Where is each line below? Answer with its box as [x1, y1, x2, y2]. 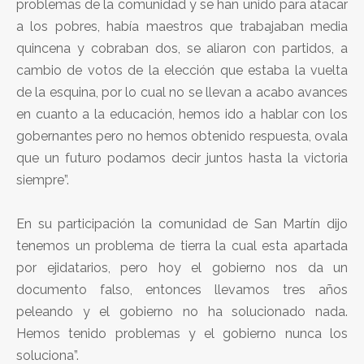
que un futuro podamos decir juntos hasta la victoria [16, 149, 348, 166]
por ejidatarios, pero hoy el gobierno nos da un [16, 259, 348, 275]
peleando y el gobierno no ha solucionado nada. [16, 303, 348, 319]
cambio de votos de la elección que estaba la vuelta [16, 62, 348, 78]
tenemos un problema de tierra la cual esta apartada [16, 237, 348, 253]
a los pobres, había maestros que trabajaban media [16, 18, 348, 34]
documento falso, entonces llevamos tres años [16, 281, 348, 297]
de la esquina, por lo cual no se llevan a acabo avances [16, 84, 348, 100]
